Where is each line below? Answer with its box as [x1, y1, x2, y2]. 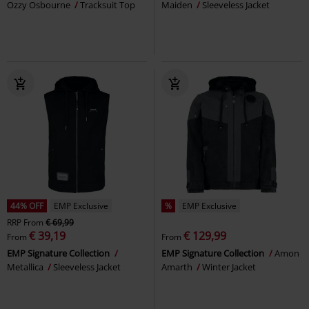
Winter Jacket [202, 260, 256, 273]
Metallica [7, 260, 46, 273]
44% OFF [10, 199, 43, 212]
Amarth [161, 260, 195, 273]
